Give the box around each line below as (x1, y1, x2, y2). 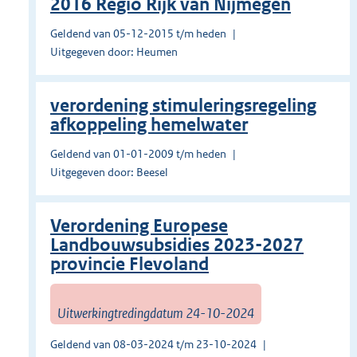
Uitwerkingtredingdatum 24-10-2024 (57, 304, 254, 322)
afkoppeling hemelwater (50, 114, 248, 136)
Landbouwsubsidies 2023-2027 (50, 234, 304, 257)
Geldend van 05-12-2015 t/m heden (50, 26, 226, 41)
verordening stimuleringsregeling (50, 95, 316, 117)
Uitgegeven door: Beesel (50, 165, 168, 180)
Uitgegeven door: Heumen (50, 45, 178, 60)
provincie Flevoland (50, 253, 209, 276)
